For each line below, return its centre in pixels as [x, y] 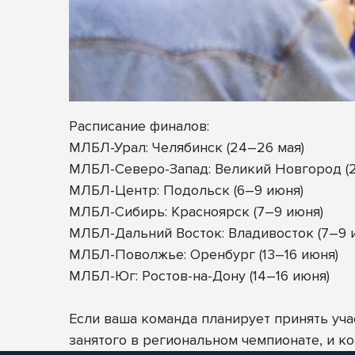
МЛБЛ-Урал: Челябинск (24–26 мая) [189, 148]
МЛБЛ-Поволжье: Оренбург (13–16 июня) [204, 255]
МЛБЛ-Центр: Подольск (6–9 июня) [188, 191]
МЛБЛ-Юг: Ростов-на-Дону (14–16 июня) [199, 276]
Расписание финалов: [139, 126]
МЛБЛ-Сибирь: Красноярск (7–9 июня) [198, 212]
